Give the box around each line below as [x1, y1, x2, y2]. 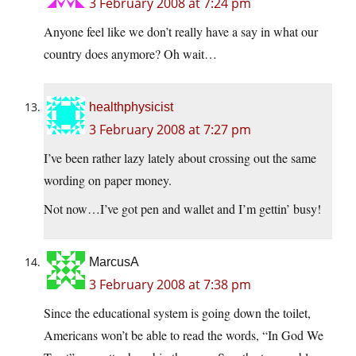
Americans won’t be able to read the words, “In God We [44, 327, 323, 344]
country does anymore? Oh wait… [44, 45, 217, 63]
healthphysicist [89, 100, 173, 114]
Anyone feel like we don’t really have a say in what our [44, 23, 318, 41]
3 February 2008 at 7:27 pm [89, 121, 251, 139]
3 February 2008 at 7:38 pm [89, 276, 251, 294]
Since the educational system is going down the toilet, [44, 304, 311, 322]
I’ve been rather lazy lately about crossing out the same [44, 149, 316, 167]
